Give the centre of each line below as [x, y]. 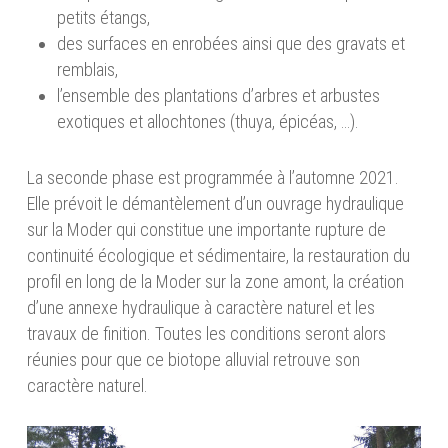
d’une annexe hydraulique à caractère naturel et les [200, 308]
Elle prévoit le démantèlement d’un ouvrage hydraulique [215, 204]
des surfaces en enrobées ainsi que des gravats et [230, 44]
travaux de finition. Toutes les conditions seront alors [206, 334]
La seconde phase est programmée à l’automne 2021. [212, 178]
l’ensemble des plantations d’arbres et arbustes [218, 96]
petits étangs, [103, 18]
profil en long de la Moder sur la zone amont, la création [215, 282]
